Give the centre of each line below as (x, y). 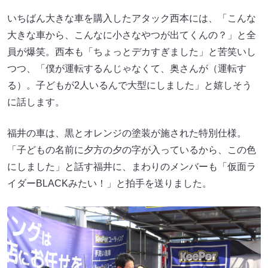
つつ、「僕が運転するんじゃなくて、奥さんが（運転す (127, 68)
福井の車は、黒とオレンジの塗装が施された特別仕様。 (127, 133)
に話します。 (36, 102)
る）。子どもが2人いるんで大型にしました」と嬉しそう (130, 85)
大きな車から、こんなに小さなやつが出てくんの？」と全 (132, 35)
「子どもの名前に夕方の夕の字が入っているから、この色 (132, 150)
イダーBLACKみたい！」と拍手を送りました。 (109, 183)
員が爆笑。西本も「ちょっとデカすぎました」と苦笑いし (132, 51)
